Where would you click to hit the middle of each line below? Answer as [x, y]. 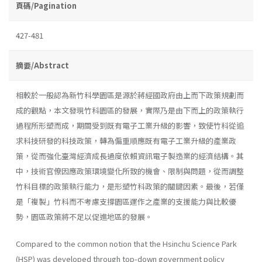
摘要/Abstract [42, 65]
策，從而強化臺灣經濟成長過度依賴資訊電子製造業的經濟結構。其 [130, 156]
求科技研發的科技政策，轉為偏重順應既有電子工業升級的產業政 [126, 140]
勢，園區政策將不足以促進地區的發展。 [84, 216]
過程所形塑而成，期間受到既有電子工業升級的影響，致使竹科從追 [130, 125]
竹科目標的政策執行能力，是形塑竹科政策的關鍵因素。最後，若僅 [130, 186]
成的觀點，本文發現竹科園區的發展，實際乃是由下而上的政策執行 [130, 110]
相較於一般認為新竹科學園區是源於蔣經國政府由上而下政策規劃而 [130, 95]
